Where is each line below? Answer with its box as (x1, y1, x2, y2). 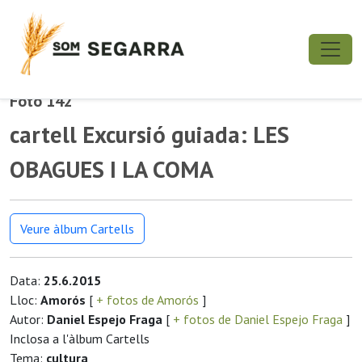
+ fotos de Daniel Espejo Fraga (170, 311, 346, 327)
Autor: (10, 311, 47, 327)
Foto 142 (10, 90, 73, 112)
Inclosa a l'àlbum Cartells (10, 330, 149, 347)
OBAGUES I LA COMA (10, 154, 213, 184)
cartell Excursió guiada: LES (10, 120, 289, 149)
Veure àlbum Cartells (20, 221, 134, 237)
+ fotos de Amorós (93, 292, 202, 308)
